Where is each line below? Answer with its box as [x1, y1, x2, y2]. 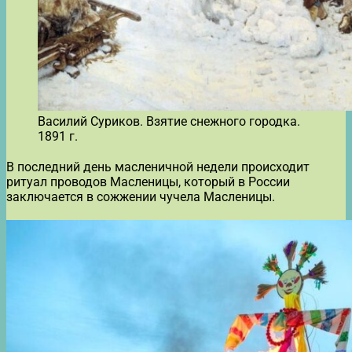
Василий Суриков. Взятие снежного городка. [38, 113, 300, 129]
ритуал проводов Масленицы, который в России [6, 174, 290, 189]
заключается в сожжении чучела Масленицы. [6, 189, 275, 204]
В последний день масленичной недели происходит [6, 159, 310, 174]
